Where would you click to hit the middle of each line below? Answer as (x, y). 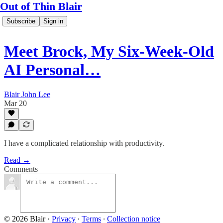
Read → (17, 160)
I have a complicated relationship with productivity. (84, 143)
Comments (21, 169)
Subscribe (21, 21)
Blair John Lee (27, 94)
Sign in (53, 21)
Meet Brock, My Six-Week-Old (109, 52)
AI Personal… (52, 70)
